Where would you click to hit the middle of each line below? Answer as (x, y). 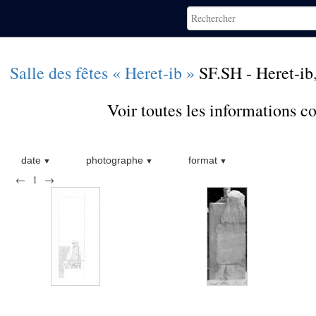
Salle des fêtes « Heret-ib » (102, 73)
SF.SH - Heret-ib (256, 73)
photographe (114, 160)
